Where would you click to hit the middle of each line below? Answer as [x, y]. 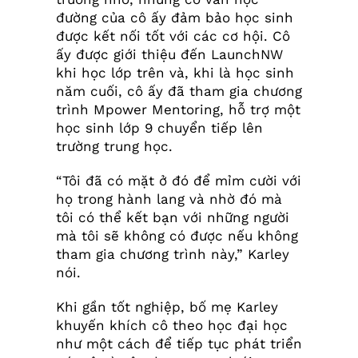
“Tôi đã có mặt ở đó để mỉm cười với [178, 181]
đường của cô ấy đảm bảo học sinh [174, 18]
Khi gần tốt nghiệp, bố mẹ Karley [167, 307]
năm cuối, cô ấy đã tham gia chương [179, 91]
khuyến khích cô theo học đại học [171, 326]
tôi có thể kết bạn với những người [172, 218]
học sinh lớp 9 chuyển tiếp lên [159, 128]
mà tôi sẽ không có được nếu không [177, 236]
